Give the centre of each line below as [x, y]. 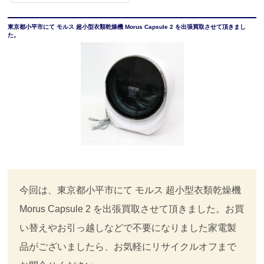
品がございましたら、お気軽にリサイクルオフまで [128, 246]
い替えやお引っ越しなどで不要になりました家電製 [128, 227]
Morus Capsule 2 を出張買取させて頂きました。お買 [132, 209]
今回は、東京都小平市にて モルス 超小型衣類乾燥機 [131, 190]
